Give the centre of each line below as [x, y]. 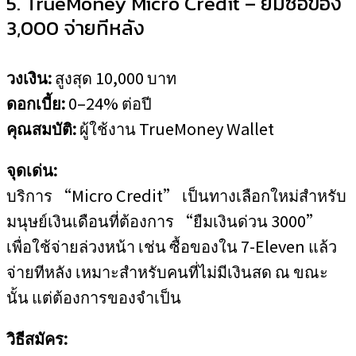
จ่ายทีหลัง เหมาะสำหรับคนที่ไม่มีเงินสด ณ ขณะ [167, 271]
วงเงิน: [29, 77]
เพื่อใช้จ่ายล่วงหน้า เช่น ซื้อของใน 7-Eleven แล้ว [172, 246]
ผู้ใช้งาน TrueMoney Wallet [175, 128]
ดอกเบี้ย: [36, 103]
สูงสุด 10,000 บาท [114, 77]
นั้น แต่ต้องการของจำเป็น [94, 297]
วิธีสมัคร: [37, 338]
